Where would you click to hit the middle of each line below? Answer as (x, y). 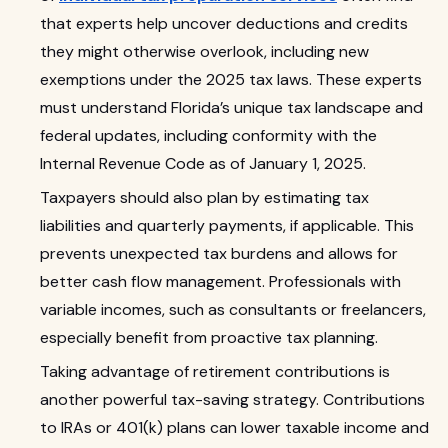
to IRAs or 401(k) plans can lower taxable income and (234, 427)
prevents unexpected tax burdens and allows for (219, 253)
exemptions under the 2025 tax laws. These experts (231, 79)
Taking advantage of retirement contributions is (215, 371)
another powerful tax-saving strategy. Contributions (232, 399)
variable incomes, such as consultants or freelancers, (233, 309)
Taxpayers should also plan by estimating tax (204, 197)
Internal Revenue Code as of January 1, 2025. (203, 163)
